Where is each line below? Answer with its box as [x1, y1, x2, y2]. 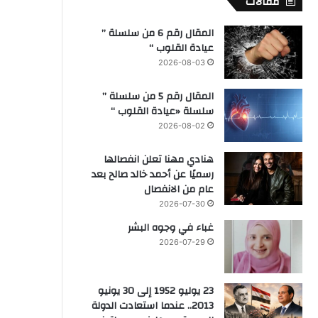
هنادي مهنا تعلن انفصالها [104, 150, 214, 169]
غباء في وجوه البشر [128, 218, 214, 237]
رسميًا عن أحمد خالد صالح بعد [92, 165, 214, 184]
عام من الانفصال [144, 180, 214, 199]
